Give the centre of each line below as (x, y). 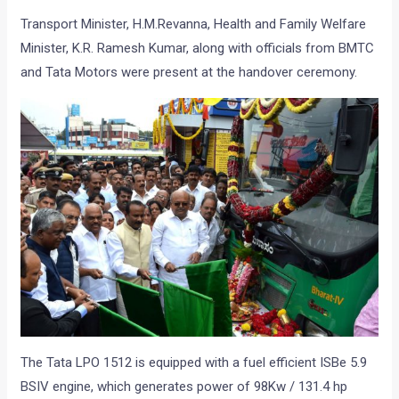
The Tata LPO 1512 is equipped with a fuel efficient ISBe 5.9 (194, 362)
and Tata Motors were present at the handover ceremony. (189, 73)
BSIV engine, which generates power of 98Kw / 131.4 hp (184, 386)
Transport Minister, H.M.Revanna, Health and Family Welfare (194, 24)
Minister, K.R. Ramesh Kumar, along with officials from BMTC (198, 49)
